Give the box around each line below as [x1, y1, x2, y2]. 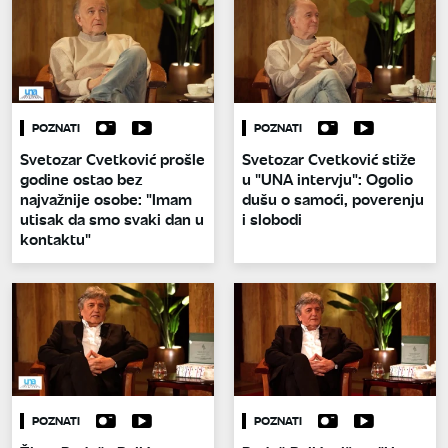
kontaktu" [20, 227, 91, 249]
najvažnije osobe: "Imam [20, 187, 192, 209]
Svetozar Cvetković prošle [20, 147, 205, 169]
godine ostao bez [20, 167, 142, 189]
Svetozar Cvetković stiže [242, 147, 416, 169]
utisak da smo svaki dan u [20, 207, 204, 229]
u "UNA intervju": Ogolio [242, 167, 413, 189]
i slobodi [242, 207, 302, 229]
